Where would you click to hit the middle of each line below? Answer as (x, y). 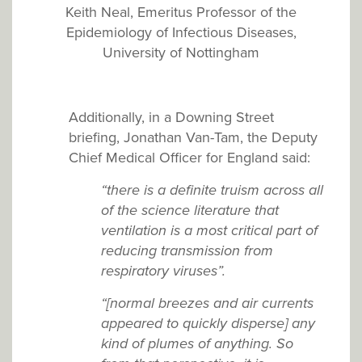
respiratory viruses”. (163, 271)
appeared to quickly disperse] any (208, 324)
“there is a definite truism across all (212, 190)
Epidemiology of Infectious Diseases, (181, 33)
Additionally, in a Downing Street (171, 118)
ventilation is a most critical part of (209, 231)
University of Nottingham (181, 53)
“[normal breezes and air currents (207, 303)
